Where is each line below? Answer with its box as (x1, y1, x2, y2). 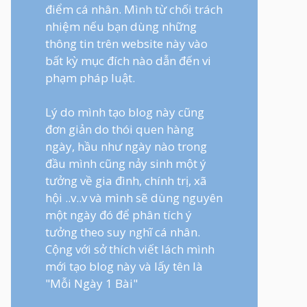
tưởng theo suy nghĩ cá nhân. (45, 224, 200, 241)
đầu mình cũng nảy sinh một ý (45, 156, 206, 172)
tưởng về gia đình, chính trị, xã (45, 173, 207, 189)
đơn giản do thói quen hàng (45, 121, 194, 138)
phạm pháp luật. (45, 69, 135, 86)
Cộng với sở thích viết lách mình (45, 241, 214, 258)
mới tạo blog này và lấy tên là (45, 258, 203, 275)
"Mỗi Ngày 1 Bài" (45, 275, 138, 292)
